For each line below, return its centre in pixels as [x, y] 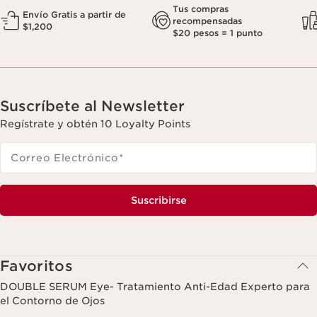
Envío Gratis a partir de [74, 15]
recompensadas [207, 21]
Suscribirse [158, 200]
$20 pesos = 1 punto [218, 33]
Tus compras [201, 8]
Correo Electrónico [65, 157]
